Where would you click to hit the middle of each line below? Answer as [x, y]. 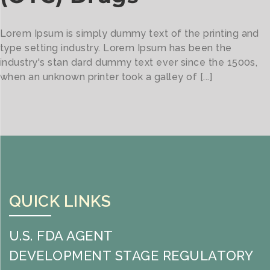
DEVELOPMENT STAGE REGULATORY [131, 256]
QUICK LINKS [60, 202]
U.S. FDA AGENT [61, 236]
